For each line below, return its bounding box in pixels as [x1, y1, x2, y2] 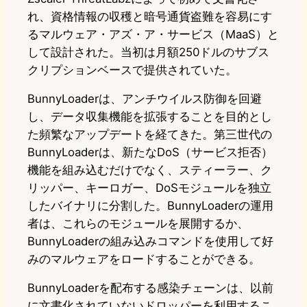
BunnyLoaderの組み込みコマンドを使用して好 [27, 234, 273, 249]
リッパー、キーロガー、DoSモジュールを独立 [27, 181, 271, 195]
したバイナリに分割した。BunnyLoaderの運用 [27, 199, 273, 213]
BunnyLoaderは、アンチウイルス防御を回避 [27, 92, 262, 106]
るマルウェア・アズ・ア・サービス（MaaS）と [27, 27, 279, 42]
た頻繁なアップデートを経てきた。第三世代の [27, 127, 272, 142]
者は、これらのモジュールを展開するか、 [27, 217, 249, 231]
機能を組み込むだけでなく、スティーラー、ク [27, 163, 272, 177]
